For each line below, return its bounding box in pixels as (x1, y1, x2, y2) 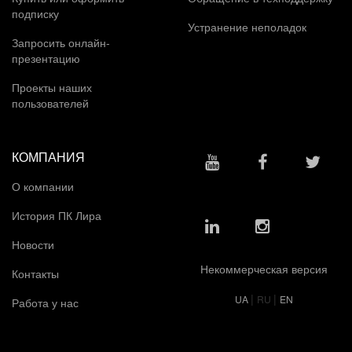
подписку (12, 5, 59, 21)
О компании (12, 178, 77, 194)
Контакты (12, 266, 62, 281)
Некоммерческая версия (200, 260, 328, 277)
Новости (12, 236, 57, 252)
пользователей (12, 95, 89, 112)
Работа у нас (12, 295, 82, 311)
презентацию (12, 49, 80, 66)
